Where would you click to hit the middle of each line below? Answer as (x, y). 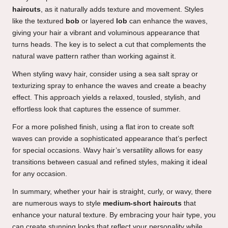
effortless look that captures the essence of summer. (96, 109)
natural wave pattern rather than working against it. (94, 56)
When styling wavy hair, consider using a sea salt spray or (105, 74)
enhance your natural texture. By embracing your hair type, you (114, 215)
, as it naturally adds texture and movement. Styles (122, 10)
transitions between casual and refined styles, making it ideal (110, 162)
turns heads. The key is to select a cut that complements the (109, 45)
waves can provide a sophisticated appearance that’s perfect (110, 139)
